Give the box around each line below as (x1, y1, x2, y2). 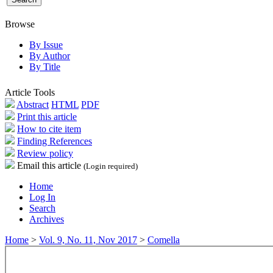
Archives (29, 213, 64, 224)
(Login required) (83, 161, 138, 171)
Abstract (16, 99, 49, 110)
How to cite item (17, 123, 81, 134)
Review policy (17, 147, 73, 158)
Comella (147, 234, 180, 245)
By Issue (29, 39, 63, 50)
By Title (29, 61, 60, 72)
